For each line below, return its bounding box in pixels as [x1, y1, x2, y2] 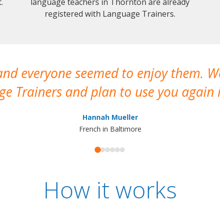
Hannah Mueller [82, 112, 138, 122]
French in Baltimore [79, 124, 141, 134]
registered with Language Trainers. [45, 8, 175, 19]
